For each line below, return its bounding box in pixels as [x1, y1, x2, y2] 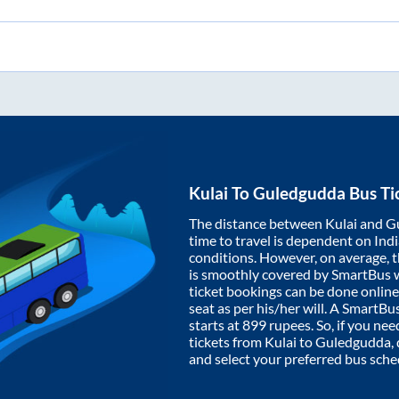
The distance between [189, 215, 325, 232]
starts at [189, 316, 242, 334]
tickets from [189, 333, 265, 351]
